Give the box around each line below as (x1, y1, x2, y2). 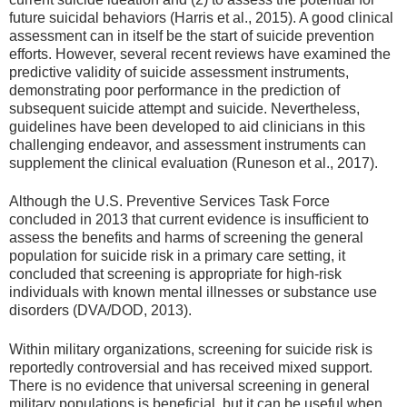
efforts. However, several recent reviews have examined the (9, 45, 391, 62)
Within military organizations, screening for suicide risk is (9, 341, 372, 357)
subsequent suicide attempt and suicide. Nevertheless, (9, 100, 360, 116)
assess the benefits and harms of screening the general (9, 230, 363, 246)
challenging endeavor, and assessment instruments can (9, 136, 366, 153)
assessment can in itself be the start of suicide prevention (9, 27, 374, 44)
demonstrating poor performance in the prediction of (9, 82, 340, 98)
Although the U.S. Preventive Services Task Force (9, 194, 330, 210)
